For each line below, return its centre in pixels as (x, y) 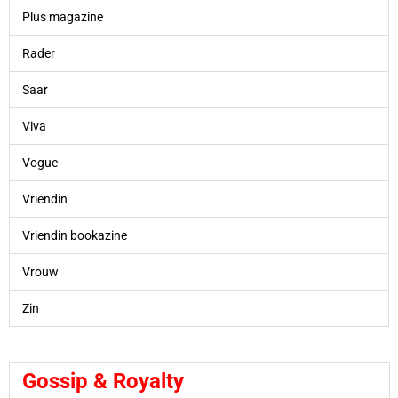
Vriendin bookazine (74, 235)
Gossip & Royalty (103, 382)
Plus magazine (62, 16)
